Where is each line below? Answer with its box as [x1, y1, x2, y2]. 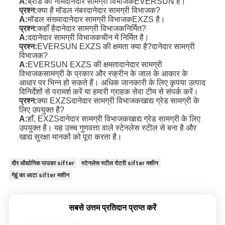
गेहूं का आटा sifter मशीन [11, 172, 69, 179]
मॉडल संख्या [27, 15, 63, 24]
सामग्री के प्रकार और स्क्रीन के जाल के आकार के [43, 69, 188, 78]
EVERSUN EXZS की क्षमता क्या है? [37, 42, 152, 51]
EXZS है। [132, 15, 165, 24]
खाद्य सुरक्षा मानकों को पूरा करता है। [19, 133, 122, 142]
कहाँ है [37, 24, 55, 33]
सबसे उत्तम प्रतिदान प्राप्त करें [69, 203, 156, 213]
